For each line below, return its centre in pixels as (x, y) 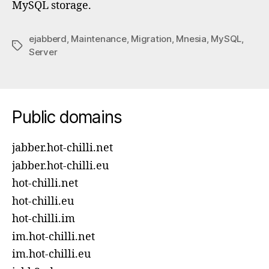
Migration (151, 39)
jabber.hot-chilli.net (62, 148)
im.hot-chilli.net (53, 237)
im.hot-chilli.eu (51, 254)
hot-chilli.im (44, 219)
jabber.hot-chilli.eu (60, 166)
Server (43, 52)
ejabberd (48, 39)
